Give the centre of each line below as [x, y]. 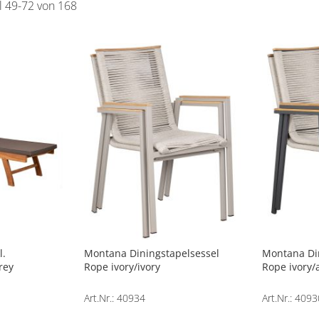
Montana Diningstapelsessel [151, 253]
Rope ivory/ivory [122, 266]
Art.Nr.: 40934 [114, 298]
